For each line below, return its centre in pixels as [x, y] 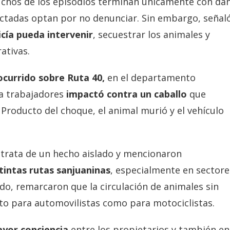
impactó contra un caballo [127, 94]
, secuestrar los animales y [151, 34]
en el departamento [150, 77]
